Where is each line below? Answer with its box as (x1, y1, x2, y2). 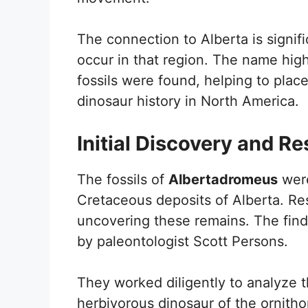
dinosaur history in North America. (77, 92, 299, 109)
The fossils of (77, 170, 168, 188)
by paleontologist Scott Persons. (77, 232, 288, 250)
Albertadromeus (168, 170, 278, 188)
